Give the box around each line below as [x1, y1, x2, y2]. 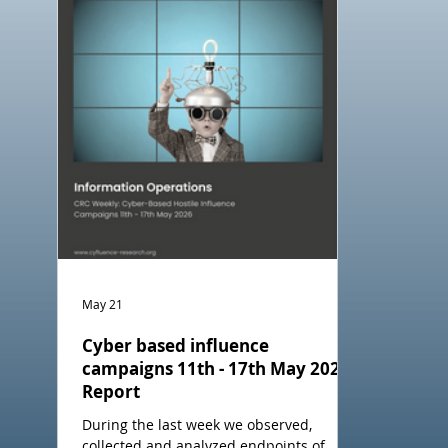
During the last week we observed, [81, 415, 312, 435]
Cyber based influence [81, 334, 269, 358]
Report [81, 380, 140, 404]
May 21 [81, 296, 123, 313]
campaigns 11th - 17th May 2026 [81, 357, 350, 381]
